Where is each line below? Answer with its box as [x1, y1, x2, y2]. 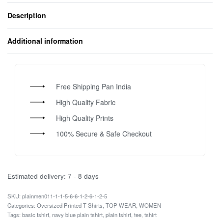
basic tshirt [22, 211, 49, 219]
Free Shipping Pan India [55, 81, 131, 91]
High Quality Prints [55, 112, 113, 123]
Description [7, 10, 46, 21]
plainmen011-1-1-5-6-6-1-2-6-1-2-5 [22, 192, 107, 200]
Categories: [7, 201, 37, 210]
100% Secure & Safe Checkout [55, 128, 152, 138]
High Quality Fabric [55, 97, 115, 107]
